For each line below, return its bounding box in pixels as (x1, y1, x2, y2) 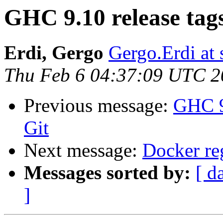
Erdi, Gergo (4, 42, 104, 64)
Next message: (24, 139, 142, 161)
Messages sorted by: (24, 162, 191, 184)
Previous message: (24, 95, 173, 116)
